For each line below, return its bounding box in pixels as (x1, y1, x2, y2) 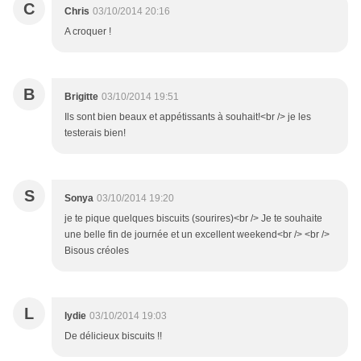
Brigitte (64, 91, 98, 103)
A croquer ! (64, 26, 111, 38)
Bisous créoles (64, 245, 129, 257)
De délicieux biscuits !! (64, 330, 162, 342)
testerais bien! (64, 127, 126, 139)
